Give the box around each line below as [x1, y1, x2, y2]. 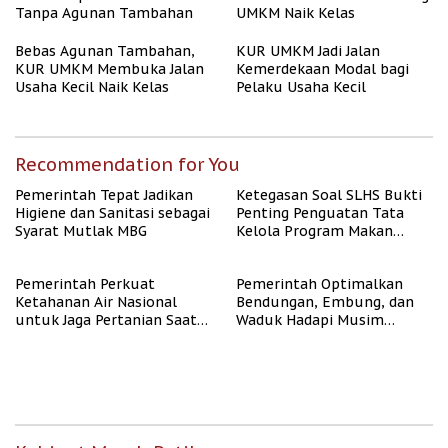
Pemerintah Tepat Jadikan [15, 186, 193, 205]
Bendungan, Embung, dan [236, 293, 414, 312]
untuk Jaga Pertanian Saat [15, 311, 197, 330]
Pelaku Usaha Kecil [236, 78, 366, 97]
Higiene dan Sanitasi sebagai [15, 204, 210, 223]
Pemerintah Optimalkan [236, 275, 403, 294]
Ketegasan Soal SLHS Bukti [236, 186, 422, 205]
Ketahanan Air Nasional [15, 293, 177, 312]
